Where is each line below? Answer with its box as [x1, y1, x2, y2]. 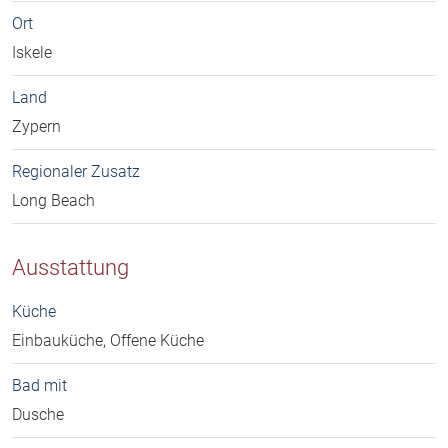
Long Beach [12, 190, 95, 210]
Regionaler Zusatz [12, 161, 140, 181]
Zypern [12, 116, 61, 136]
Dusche [12, 404, 64, 424]
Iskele [12, 42, 52, 62]
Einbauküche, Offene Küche [12, 330, 204, 350]
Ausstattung [12, 253, 129, 280]
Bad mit [12, 375, 67, 395]
